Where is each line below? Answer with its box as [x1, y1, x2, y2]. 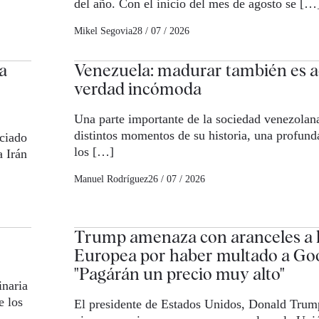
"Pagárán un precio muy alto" [73, 263, 285, 285]
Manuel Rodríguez [73, 174, 148, 185]
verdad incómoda [73, 78, 202, 100]
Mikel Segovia [73, 26, 132, 37]
